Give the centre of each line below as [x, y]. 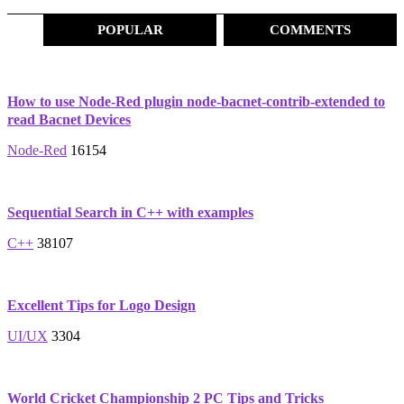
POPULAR [130, 30]
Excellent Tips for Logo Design [101, 305]
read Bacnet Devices [69, 119]
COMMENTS [310, 30]
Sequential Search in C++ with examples [130, 212]
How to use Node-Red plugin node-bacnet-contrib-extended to [196, 101]
